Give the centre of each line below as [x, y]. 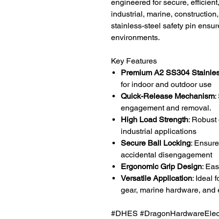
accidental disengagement [166, 155]
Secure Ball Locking [156, 143]
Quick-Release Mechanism [168, 96]
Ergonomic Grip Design [161, 167]
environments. [135, 38]
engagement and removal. [166, 108]
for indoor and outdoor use [166, 85]
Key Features [134, 61]
